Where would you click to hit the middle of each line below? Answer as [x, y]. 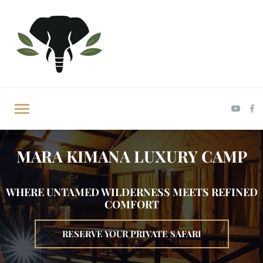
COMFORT [131, 204]
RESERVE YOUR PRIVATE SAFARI [131, 234]
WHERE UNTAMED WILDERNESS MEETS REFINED [131, 192]
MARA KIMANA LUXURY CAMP [131, 156]
